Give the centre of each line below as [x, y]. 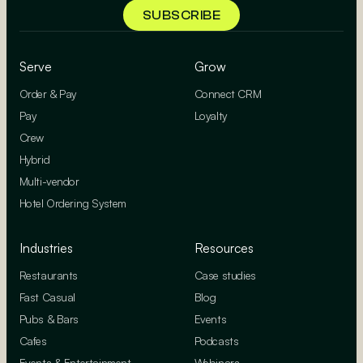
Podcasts [216, 340]
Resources [224, 248]
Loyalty [210, 115]
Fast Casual [47, 297]
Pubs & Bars [49, 318]
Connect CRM [228, 93]
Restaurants [49, 275]
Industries [46, 248]
